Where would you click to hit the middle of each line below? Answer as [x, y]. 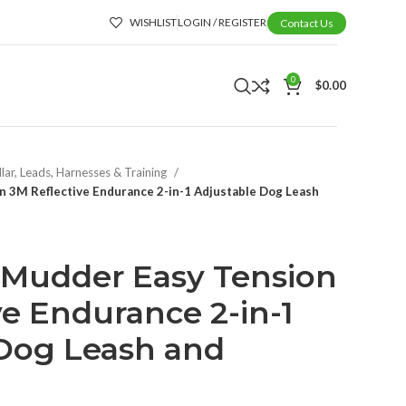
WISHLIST [153, 22]
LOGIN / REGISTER [222, 22]
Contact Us [307, 23]
